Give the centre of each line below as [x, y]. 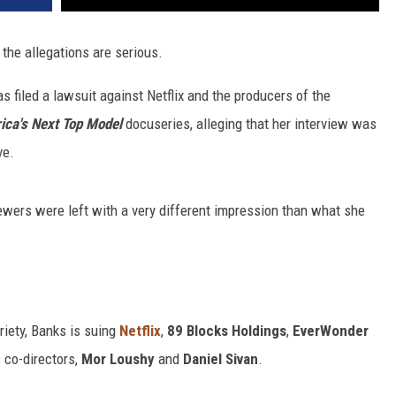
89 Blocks [198, 330]
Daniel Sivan [221, 358]
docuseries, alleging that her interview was [249, 124]
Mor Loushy [118, 358]
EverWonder [331, 330]
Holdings [259, 330]
